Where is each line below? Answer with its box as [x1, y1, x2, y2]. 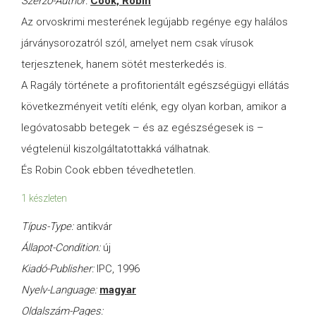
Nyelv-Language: [21, 284, 99, 297]
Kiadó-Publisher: [21, 262, 97, 276]
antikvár [76, 220, 112, 233]
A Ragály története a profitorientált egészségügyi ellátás [21, 79, 289, 92]
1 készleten [21, 193, 67, 205]
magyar [99, 284, 136, 297]
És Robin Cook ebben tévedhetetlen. [21, 164, 196, 177]
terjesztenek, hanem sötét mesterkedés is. [21, 58, 227, 71]
